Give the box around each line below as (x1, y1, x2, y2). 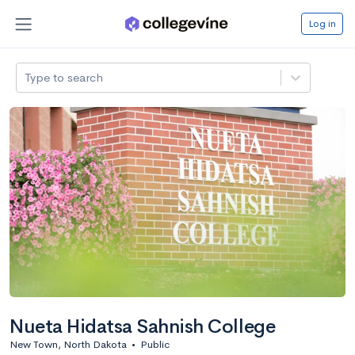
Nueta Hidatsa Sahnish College (10, 314, 276, 338)
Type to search (25, 69, 104, 85)
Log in (308, 16, 336, 30)
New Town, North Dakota (10, 337, 127, 351)
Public (140, 337, 170, 351)
